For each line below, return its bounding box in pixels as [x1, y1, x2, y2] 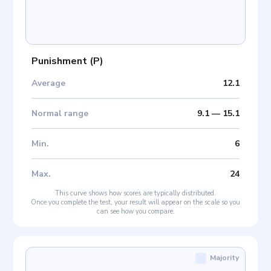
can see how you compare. [96, 207, 175, 217]
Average [31, 77, 66, 90]
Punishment [31, 54, 88, 68]
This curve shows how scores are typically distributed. [55, 189, 216, 198]
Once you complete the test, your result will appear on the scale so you [31, 198, 240, 207]
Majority [209, 253, 239, 263]
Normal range [31, 108, 89, 120]
